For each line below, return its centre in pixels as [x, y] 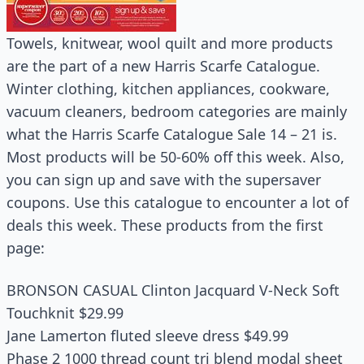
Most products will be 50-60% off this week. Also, [175, 157]
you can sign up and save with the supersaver [164, 180]
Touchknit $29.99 [65, 313]
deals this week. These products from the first [165, 225]
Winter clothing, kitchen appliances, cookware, [168, 89]
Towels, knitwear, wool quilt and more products [170, 43]
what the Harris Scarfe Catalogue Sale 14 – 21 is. [172, 134]
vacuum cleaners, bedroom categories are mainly [177, 111]
